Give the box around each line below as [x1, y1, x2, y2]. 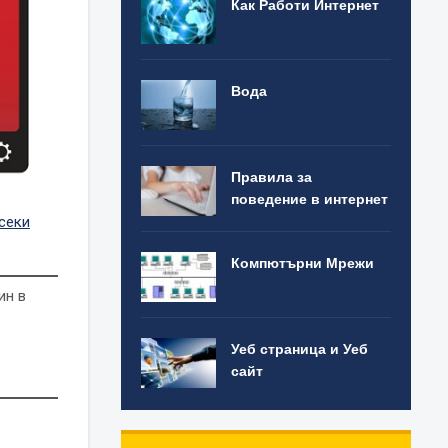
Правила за [231, 167, 313, 186]
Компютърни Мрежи [231, 253, 375, 272]
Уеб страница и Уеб [231, 339, 369, 358]
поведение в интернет [231, 189, 389, 208]
